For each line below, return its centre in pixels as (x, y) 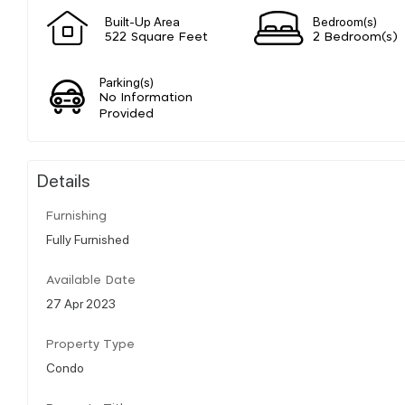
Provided (127, 114)
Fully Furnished (88, 238)
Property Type (90, 344)
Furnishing (76, 216)
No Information (146, 98)
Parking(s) (127, 81)
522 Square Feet (156, 37)
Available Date (91, 280)
